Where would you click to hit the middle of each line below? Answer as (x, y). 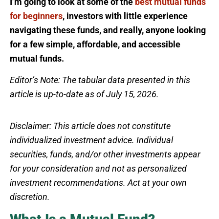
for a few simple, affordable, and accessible (95, 44)
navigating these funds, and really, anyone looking (108, 30)
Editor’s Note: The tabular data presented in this (100, 80)
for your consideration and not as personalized (98, 168)
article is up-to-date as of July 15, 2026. (84, 94)
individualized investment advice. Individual (91, 140)
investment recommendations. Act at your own (98, 182)
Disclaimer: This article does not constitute (90, 126)
